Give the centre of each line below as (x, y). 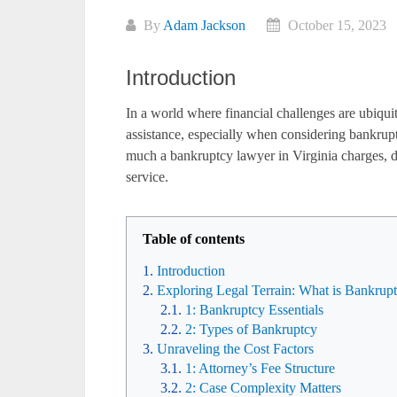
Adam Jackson (204, 25)
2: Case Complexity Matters (263, 388)
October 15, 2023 (335, 25)
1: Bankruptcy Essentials (254, 310)
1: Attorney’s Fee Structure (260, 368)
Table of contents (194, 239)
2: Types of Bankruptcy (251, 329)
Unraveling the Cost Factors (235, 349)
